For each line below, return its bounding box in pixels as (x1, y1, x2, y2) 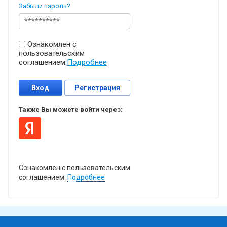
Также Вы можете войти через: (19, 105, 123, 113)
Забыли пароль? (19, 2, 70, 10)
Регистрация (74, 83, 121, 92)
